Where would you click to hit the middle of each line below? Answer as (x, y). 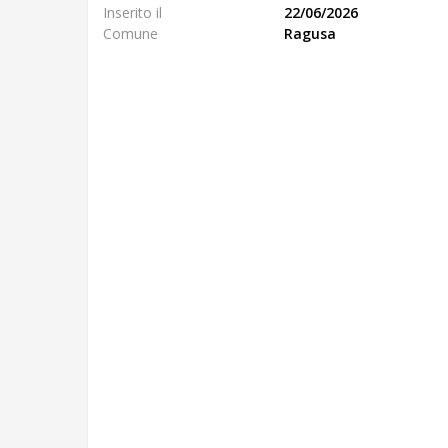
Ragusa (309, 33)
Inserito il (132, 12)
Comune (130, 33)
